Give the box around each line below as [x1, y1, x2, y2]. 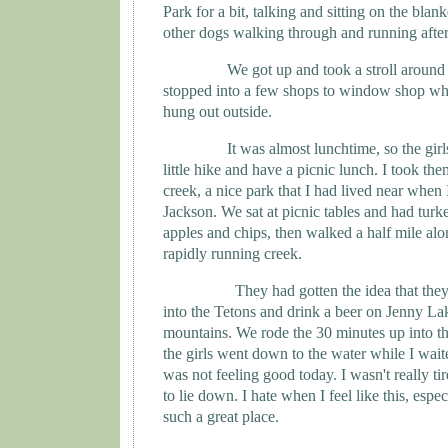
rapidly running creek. [163, 244, 302, 262]
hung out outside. [163, 102, 272, 120]
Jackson [163, 202, 213, 220]
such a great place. [163, 407, 279, 425]
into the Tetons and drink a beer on [163, 302, 386, 320]
